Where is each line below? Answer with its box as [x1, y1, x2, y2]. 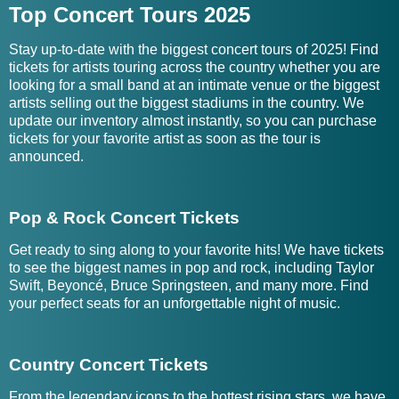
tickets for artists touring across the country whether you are [9, 60, 380, 75]
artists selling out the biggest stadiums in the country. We [9, 95, 364, 110]
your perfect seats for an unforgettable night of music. [9, 296, 340, 311]
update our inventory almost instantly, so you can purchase [9, 113, 377, 128]
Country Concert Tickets [9, 355, 208, 374]
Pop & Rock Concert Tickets [9, 208, 240, 227]
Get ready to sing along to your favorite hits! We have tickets [9, 242, 384, 257]
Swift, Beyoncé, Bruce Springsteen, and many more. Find [9, 278, 369, 293]
